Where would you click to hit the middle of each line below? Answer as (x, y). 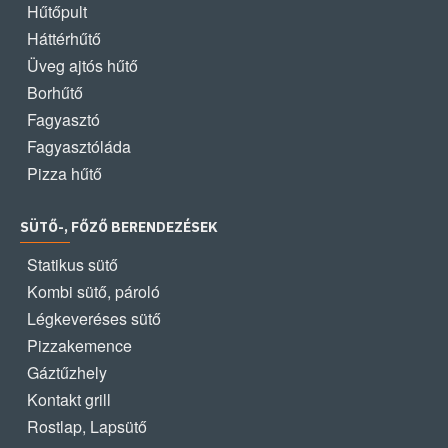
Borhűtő (55, 92)
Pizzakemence (79, 345)
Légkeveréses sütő (94, 318)
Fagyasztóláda (79, 146)
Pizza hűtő (64, 173)
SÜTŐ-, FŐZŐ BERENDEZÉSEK (119, 227)
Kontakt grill (69, 399)
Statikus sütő (72, 264)
